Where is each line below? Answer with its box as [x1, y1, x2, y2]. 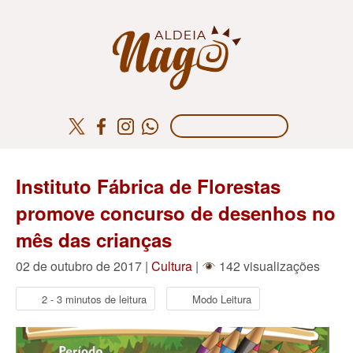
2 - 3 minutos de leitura [42, 291, 147, 307]
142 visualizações [216, 257, 321, 275]
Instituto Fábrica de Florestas [16, 173, 281, 199]
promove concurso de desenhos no [16, 199, 336, 226]
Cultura [151, 257, 192, 275]
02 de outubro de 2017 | [16, 257, 151, 275]
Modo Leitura [192, 291, 251, 307]
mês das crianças [16, 226, 172, 253]
